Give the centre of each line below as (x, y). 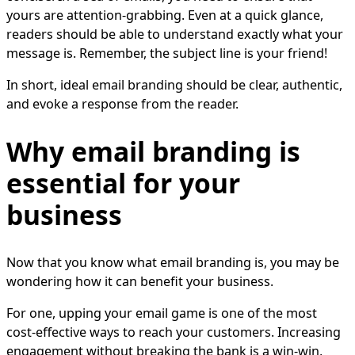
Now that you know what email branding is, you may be (173, 263)
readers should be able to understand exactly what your (175, 34)
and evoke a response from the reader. (122, 104)
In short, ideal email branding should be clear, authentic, (174, 85)
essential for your (123, 183)
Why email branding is (153, 152)
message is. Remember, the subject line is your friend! (168, 53)
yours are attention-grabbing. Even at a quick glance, (165, 15)
